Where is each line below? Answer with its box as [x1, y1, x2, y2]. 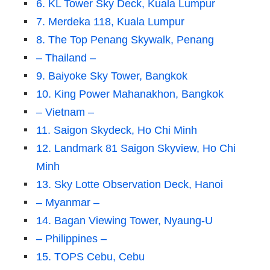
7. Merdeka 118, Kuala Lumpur [36, 16, 184, 28]
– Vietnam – [36, 106, 94, 119]
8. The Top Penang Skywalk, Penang [36, 34, 214, 46]
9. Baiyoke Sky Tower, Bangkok [36, 70, 187, 83]
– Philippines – [36, 233, 107, 245]
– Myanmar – [36, 196, 99, 209]
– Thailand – [36, 52, 96, 64]
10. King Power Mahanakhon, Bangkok [36, 88, 224, 101]
